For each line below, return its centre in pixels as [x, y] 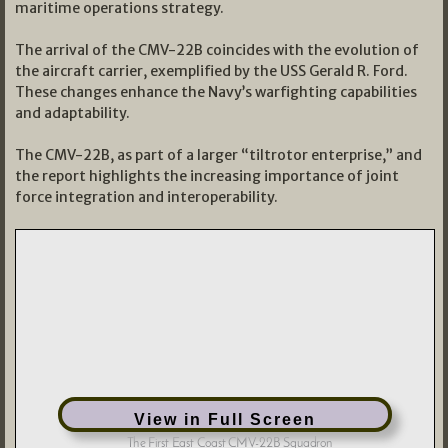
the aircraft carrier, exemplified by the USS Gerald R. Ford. [211, 71]
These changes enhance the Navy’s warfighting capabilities [216, 92]
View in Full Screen [224, 420]
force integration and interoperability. [146, 197]
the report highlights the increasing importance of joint [207, 176]
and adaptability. [72, 113]
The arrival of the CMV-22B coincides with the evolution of [217, 50]
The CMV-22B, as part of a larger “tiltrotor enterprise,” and [218, 155]
